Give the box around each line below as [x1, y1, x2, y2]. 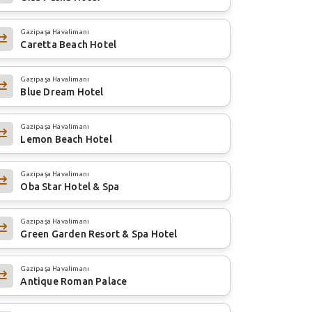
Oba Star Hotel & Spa [20, 180, 120, 192]
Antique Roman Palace [20, 275, 127, 287]
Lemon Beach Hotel [20, 133, 112, 145]
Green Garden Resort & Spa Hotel [20, 228, 178, 240]
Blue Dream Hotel [20, 86, 104, 97]
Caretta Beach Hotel [20, 38, 117, 50]
